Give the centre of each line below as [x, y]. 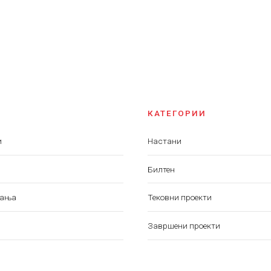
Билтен [161, 169]
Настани [165, 141]
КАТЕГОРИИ [177, 113]
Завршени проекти [184, 225]
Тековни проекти [180, 198]
